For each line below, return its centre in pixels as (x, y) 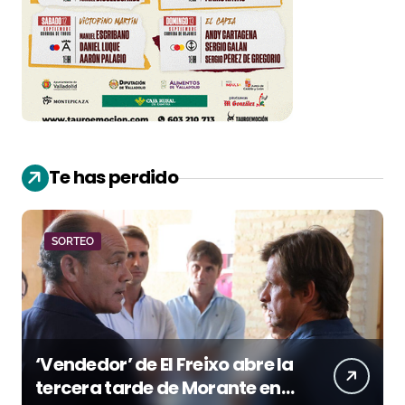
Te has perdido (113, 178)
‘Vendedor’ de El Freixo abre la (165, 365)
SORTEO (73, 242)
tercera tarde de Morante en (158, 388)
